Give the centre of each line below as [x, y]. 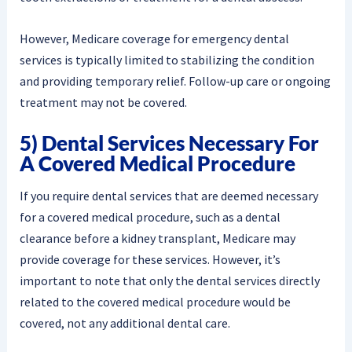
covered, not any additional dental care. [125, 323]
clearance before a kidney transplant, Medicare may [157, 238]
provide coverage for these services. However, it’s [150, 259]
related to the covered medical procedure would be [155, 301]
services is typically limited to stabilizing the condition [167, 59]
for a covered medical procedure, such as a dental [150, 216]
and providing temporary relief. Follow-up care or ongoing [175, 81]
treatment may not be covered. [103, 102]
